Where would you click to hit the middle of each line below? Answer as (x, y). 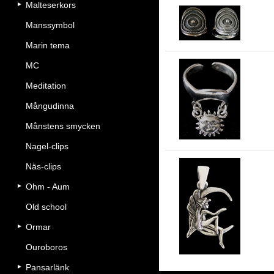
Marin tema (48, 45)
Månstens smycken (63, 126)
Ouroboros (46, 247)
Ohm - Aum (48, 187)
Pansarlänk (47, 267)
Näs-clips (43, 166)
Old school (46, 207)
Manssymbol (50, 25)
